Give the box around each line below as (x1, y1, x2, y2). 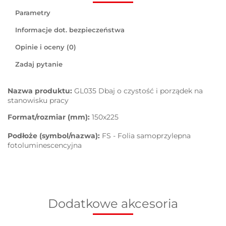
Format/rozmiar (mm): (8, 112, 92, 122)
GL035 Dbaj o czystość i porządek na (74, 86, 203, 96)
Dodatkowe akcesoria (48, 196, 178, 211)
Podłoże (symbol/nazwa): (8, 131, 102, 141)
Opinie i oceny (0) (15, 43, 76, 51)
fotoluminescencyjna (8, 141, 82, 150)
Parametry (15, 9, 50, 17)
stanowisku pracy (8, 96, 69, 105)
